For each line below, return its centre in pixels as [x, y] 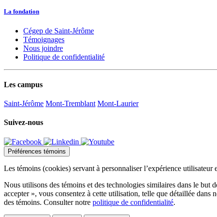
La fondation [22, 12]
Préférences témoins [37, 151]
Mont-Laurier [118, 104]
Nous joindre [43, 48]
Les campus [23, 84]
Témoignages [44, 39]
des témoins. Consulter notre [48, 202]
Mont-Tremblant [70, 104]
